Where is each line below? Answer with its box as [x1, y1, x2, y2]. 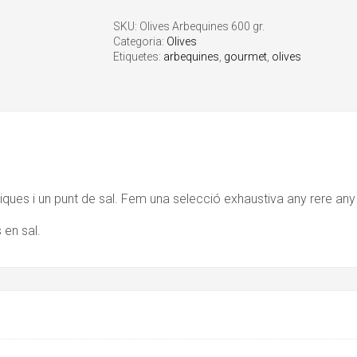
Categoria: [112, 35, 167, 49]
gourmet [223, 50, 267, 64]
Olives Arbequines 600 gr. [139, 20, 265, 33]
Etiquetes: [112, 50, 163, 64]
